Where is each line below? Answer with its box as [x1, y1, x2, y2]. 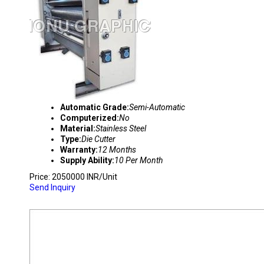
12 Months [98, 145, 136, 154]
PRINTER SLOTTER [29, 192, 128, 204]
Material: [60, 124, 95, 133]
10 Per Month [114, 156, 163, 165]
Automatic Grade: [60, 103, 129, 112]
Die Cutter [81, 134, 115, 144]
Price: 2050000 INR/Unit [29, 172, 117, 181]
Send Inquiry [29, 183, 75, 192]
